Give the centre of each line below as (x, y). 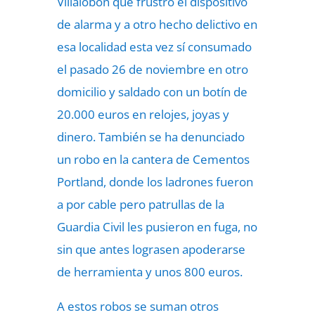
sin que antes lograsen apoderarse (151, 249)
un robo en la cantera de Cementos (153, 159)
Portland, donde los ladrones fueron (155, 182)
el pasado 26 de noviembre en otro (152, 69)
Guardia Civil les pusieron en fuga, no (157, 227)
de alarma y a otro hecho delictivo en (157, 24)
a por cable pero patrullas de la (140, 204)
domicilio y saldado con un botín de (152, 92)
